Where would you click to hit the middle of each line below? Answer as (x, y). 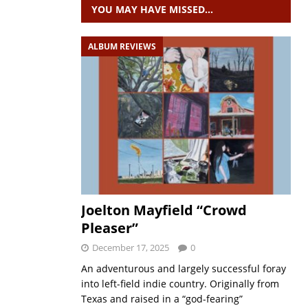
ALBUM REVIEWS (122, 46)
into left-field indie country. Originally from (180, 283)
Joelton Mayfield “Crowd (164, 210)
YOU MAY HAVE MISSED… (152, 9)
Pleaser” (109, 228)
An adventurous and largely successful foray (183, 268)
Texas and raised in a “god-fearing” (162, 298)
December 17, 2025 (130, 247)
